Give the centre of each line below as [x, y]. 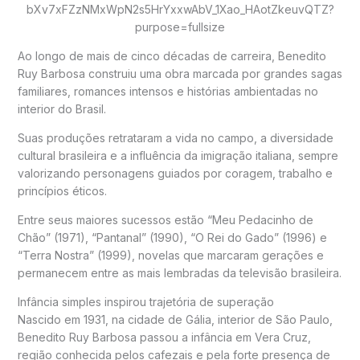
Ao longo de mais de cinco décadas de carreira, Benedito [172, 56]
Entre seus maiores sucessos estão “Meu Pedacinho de [165, 220]
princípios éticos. [62, 191]
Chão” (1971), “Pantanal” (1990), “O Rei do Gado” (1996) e [172, 238]
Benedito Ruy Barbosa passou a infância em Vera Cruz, [164, 337]
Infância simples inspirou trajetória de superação [145, 302]
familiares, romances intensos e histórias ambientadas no [168, 92]
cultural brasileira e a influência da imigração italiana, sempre [178, 156]
